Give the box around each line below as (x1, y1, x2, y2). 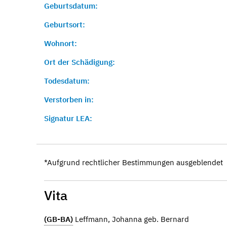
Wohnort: (44, 39, 77, 48)
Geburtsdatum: (44, 1, 98, 11)
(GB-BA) (44, 214, 73, 224)
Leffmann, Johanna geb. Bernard (73, 214, 189, 224)
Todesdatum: (44, 76, 90, 86)
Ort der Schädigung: (44, 57, 115, 67)
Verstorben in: (44, 95, 94, 104)
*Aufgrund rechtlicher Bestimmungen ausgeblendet (44, 158, 223, 167)
